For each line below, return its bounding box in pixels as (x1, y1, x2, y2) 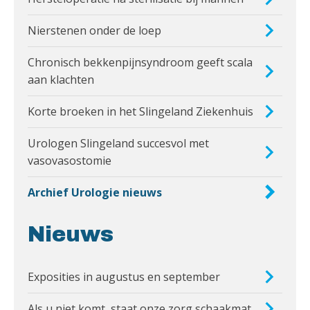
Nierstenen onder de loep (28, 22, 161, 38)
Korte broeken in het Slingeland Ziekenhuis (28, 103, 253, 119)
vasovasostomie (28, 152, 111, 168)
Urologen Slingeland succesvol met (28, 135, 209, 151)
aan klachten (28, 71, 94, 87)
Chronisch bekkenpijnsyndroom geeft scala (28, 54, 253, 70)
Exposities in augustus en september (28, 268, 220, 284)
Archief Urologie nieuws (28, 184, 162, 200)
